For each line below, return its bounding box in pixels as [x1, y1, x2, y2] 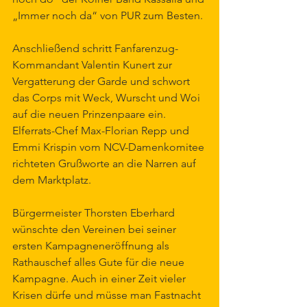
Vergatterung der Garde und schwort [12, 75, 193, 88]
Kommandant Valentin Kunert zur [12, 58, 175, 71]
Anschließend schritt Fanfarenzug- [12, 42, 178, 55]
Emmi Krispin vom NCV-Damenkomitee [12, 140, 207, 153]
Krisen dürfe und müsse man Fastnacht [12, 288, 204, 302]
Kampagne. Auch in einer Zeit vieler [12, 272, 188, 285]
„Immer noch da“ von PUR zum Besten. [12, 9, 206, 22]
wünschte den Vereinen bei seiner [12, 223, 179, 236]
